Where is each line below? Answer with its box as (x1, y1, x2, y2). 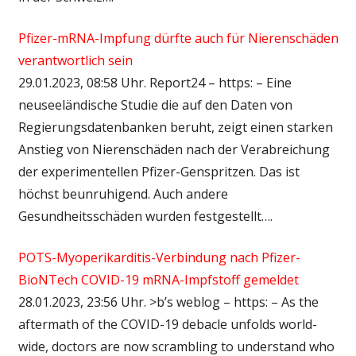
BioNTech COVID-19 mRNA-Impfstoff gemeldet (17, 270, 299, 288)
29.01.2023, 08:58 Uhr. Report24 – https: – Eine (17, 73, 292, 91)
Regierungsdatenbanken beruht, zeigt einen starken (17, 118, 333, 136)
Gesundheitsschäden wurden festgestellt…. (17, 207, 273, 225)
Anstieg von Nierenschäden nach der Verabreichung (17, 140, 330, 158)
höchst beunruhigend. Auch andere (17, 184, 228, 203)
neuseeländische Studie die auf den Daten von (17, 95, 292, 114)
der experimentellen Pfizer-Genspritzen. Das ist (17, 162, 300, 180)
